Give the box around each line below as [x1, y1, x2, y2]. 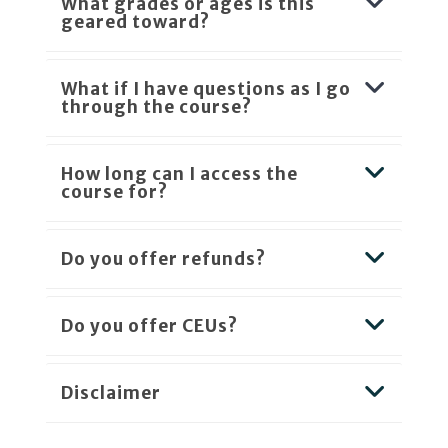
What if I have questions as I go [61, 77, 351, 100]
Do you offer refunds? [61, 247, 266, 270]
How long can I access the [61, 162, 298, 185]
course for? [61, 180, 168, 203]
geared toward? [61, 10, 210, 33]
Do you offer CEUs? [61, 314, 238, 337]
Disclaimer [61, 381, 161, 404]
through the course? [61, 95, 252, 118]
